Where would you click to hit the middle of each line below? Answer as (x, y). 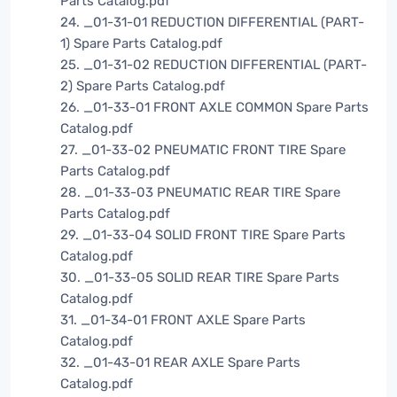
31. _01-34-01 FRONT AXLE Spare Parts (183, 320)
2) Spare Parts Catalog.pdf (143, 86)
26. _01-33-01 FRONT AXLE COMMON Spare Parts (214, 108)
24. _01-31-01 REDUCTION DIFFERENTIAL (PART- (212, 23)
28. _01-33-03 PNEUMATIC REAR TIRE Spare (200, 193)
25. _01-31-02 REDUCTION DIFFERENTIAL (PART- (214, 65)
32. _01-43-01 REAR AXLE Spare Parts (180, 363)
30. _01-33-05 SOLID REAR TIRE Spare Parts (200, 278)
